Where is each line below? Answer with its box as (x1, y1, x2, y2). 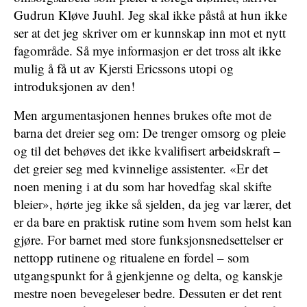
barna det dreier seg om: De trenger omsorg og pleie (14, 124, 286, 141)
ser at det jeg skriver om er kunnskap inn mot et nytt (14, 24, 286, 41)
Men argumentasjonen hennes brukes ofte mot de (14, 106, 271, 123)
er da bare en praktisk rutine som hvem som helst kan (14, 213, 292, 230)
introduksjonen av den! (14, 77, 135, 95)
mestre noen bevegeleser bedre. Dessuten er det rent (14, 284, 282, 302)
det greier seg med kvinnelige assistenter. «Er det (14, 160, 268, 177)
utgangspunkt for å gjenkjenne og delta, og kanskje (14, 267, 282, 284)
